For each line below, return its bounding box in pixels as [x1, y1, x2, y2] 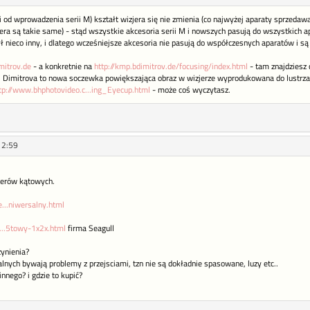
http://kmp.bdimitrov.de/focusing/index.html [93, 60, 248, 73]
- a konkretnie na [30, 60, 94, 73]
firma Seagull [65, 222, 114, 235]
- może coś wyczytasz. [149, 84, 230, 97]
